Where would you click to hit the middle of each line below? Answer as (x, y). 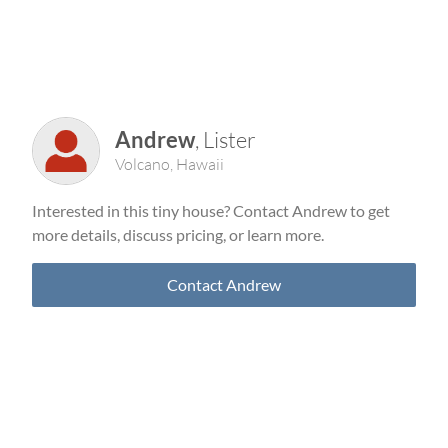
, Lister (225, 139)
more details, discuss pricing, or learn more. (178, 234)
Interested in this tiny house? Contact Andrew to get (211, 210)
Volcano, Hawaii (169, 164)
